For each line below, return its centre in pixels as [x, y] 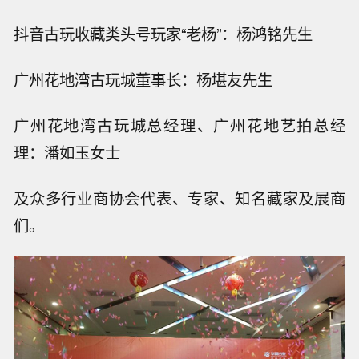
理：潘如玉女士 [67, 152]
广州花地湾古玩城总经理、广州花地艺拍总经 [179, 125]
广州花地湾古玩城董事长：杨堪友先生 [143, 80]
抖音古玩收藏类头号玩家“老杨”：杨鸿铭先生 [163, 34]
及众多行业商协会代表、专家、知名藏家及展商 [179, 198]
